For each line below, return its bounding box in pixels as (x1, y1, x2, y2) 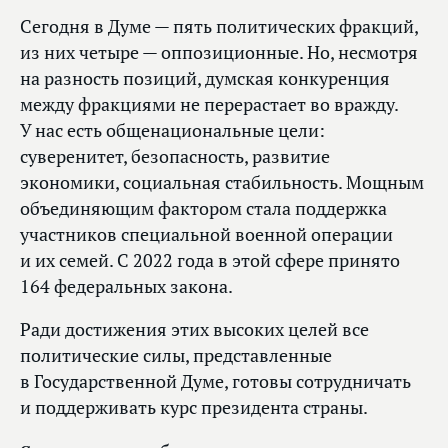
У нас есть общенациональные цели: (20, 119, 325, 143)
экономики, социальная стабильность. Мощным (20, 171, 424, 195)
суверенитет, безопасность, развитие (20, 145, 330, 169)
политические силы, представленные (20, 344, 332, 368)
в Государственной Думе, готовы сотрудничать (20, 370, 411, 394)
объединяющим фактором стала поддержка (20, 197, 387, 221)
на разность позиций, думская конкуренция (20, 67, 390, 91)
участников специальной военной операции (20, 223, 393, 247)
